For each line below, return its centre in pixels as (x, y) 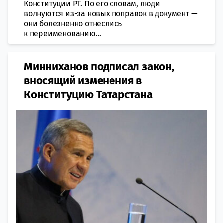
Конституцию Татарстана (88, 94)
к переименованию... (63, 33)
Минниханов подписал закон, (99, 66)
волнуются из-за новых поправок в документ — (111, 13)
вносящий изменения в (83, 80)
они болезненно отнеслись (73, 23)
